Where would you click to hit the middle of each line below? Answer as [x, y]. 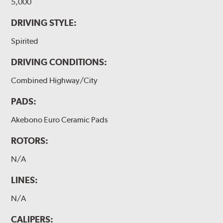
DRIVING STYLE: [44, 22]
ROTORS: [30, 141]
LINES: [25, 180]
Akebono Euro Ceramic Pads [60, 120]
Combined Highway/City [55, 80]
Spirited [25, 41]
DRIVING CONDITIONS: [59, 62]
